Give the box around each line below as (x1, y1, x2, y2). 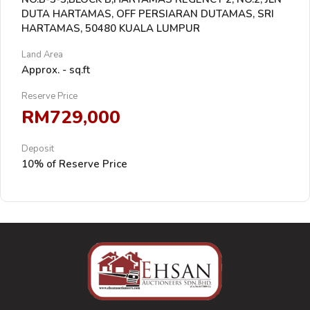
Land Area (21, 48, 63, 61)
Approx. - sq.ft (21, 63, 90, 77)
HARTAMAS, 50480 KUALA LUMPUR (21, 21, 200, 35)
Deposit (21, 143, 54, 155)
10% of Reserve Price (21, 157, 127, 171)
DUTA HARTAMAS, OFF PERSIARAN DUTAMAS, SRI (21, 7, 274, 21)
